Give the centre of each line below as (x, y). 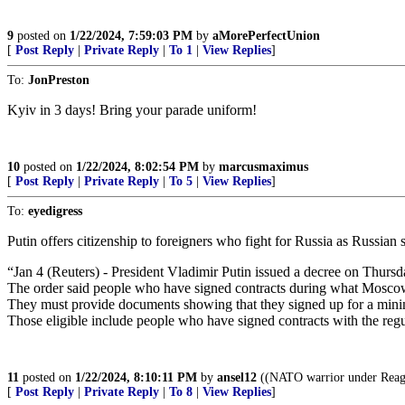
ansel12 (237, 378)
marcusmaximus (264, 167)
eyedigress (55, 212)
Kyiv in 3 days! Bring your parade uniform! (132, 110)
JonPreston (59, 80)
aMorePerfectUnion (266, 36)
